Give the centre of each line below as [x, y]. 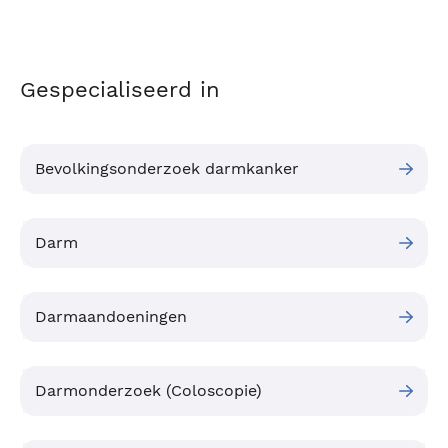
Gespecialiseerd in [120, 90]
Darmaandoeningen [111, 317]
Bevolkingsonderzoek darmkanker [167, 169]
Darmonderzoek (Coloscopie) [148, 391]
